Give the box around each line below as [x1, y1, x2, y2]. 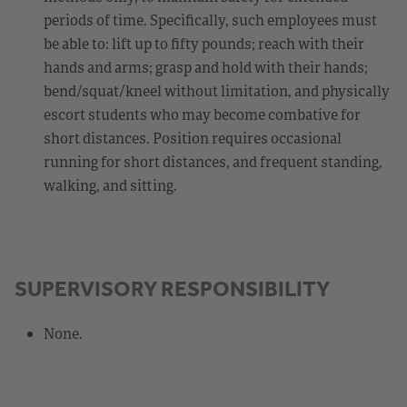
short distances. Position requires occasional [44, 127, 342, 148]
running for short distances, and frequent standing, [44, 151, 382, 172]
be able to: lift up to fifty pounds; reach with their [44, 33, 364, 54]
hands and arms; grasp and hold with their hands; [44, 56, 368, 77]
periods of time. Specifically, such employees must [44, 9, 377, 30]
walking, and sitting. [44, 174, 177, 195]
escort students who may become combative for [44, 104, 361, 124]
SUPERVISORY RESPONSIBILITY [15, 275, 330, 302]
